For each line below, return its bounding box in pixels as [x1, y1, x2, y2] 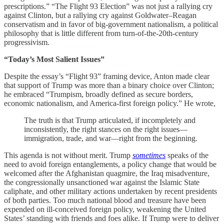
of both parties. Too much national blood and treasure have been [4, 196, 206, 205]
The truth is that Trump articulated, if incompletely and [24, 116, 195, 125]
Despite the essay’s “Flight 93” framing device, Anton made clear [4, 72, 209, 81]
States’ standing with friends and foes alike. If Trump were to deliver [4, 214, 219, 223]
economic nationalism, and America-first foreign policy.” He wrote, [4, 99, 215, 108]
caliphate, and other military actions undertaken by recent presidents [4, 187, 217, 196]
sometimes [132, 151, 165, 160]
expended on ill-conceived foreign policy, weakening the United [4, 205, 206, 214]
